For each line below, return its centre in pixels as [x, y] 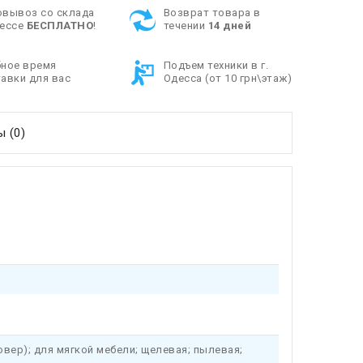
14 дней [230, 26]
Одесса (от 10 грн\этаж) [228, 78]
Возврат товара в [212, 13]
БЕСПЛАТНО [60, 26]
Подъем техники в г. [216, 65]
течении [186, 26]
